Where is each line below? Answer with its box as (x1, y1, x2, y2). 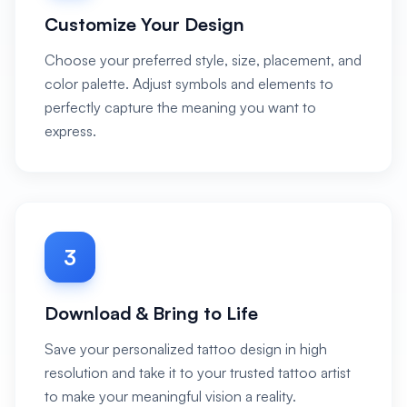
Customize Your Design (45, 13, 244, 35)
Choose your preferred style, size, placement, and (45, 51, 362, 69)
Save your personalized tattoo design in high (45, 340, 327, 358)
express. (45, 122, 96, 140)
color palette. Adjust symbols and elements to (45, 74, 333, 93)
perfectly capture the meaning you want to (45, 98, 316, 116)
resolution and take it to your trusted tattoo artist (45, 363, 351, 382)
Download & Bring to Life (45, 302, 258, 324)
